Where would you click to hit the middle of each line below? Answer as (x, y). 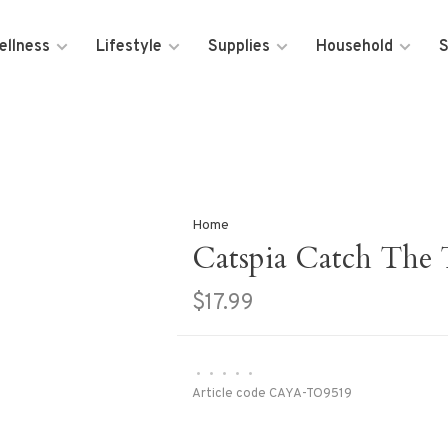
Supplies (239, 47)
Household (355, 47)
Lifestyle (129, 47)
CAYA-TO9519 (308, 394)
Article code (228, 394)
